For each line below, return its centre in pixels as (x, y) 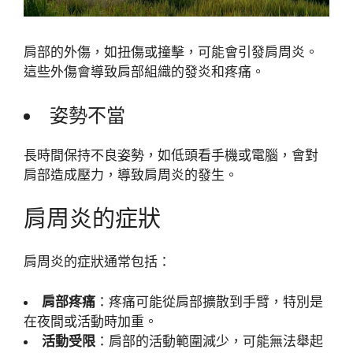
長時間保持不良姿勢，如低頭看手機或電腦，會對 (171, 156)
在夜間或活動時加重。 (91, 321)
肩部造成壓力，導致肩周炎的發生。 (131, 175)
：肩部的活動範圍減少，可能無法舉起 (209, 341)
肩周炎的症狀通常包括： (97, 262)
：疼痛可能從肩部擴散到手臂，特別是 (209, 301)
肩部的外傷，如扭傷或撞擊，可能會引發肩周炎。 (171, 52)
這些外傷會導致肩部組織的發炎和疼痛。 (144, 71)
